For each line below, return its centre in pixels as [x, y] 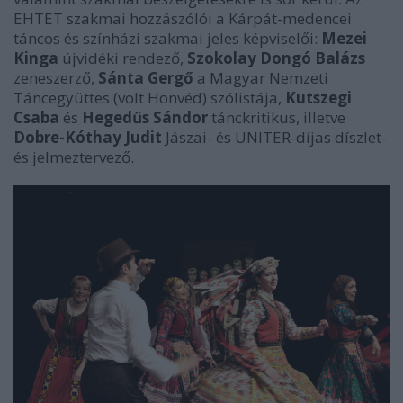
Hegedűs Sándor [145, 117]
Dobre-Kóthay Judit [88, 137]
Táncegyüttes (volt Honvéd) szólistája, [149, 98]
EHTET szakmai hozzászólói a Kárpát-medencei [183, 18]
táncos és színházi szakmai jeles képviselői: [167, 38]
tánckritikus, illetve [277, 117]
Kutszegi [318, 98]
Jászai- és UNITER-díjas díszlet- [274, 137]
